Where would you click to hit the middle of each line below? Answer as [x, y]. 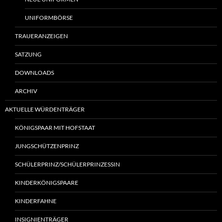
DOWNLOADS [34, 73]
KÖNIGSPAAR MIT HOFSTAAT [55, 128]
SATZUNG [28, 55]
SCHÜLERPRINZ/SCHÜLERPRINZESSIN [67, 165]
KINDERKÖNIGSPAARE [47, 183]
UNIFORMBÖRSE [49, 18]
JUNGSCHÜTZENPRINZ [47, 146]
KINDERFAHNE [36, 201]
